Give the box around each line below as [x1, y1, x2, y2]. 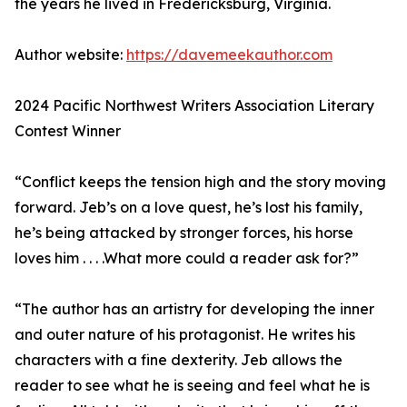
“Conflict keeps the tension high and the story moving [15, 173, 386, 192]
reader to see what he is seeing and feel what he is [15, 376, 370, 395]
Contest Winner [15, 122, 121, 141]
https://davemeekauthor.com [126, 45, 333, 65]
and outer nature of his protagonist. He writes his [15, 325, 355, 344]
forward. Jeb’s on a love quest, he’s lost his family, [15, 198, 362, 217]
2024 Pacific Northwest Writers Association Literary [15, 96, 374, 115]
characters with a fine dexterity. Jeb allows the [15, 351, 342, 370]
